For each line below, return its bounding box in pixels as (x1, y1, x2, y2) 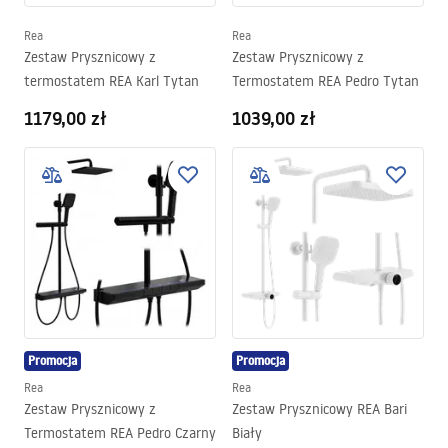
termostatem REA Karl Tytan (24, 72, 199, 90)
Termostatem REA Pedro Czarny (24, 424, 216, 442)
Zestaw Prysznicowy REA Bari (232, 400, 407, 418)
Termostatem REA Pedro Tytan (232, 72, 419, 90)
